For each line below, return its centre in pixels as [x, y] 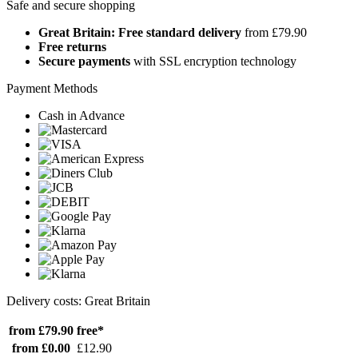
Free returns [72, 47]
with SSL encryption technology [213, 62]
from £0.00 [41, 348]
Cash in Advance [82, 116]
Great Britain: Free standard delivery [140, 33]
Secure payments [84, 62]
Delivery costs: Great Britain [78, 301]
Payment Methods [52, 89]
